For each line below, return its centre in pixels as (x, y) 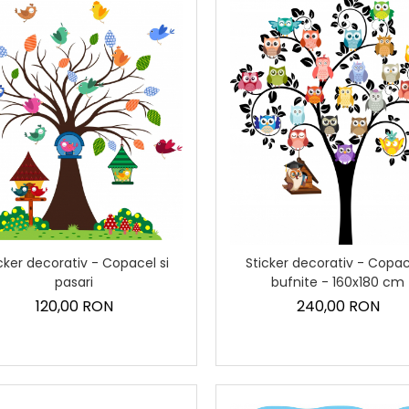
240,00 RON (338, 306)
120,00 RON (74, 306)
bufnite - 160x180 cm (338, 282)
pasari (74, 282)
